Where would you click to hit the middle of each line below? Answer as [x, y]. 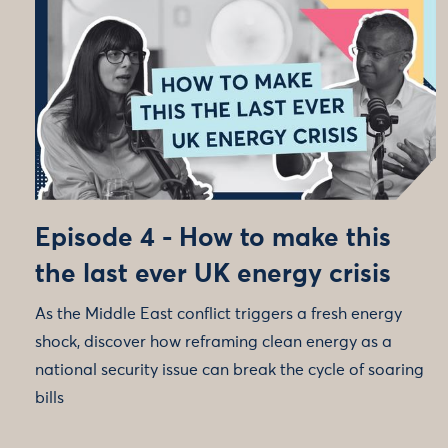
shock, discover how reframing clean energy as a [213, 341]
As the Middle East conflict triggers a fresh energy [218, 313]
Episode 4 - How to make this [213, 238]
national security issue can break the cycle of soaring [229, 369]
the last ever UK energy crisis [213, 274]
